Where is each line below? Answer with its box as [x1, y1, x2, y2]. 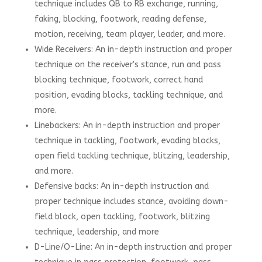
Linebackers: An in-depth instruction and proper [34, 120, 220, 130]
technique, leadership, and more [34, 227, 159, 237]
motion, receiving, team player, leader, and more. [34, 29, 225, 39]
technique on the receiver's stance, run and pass [34, 60, 221, 70]
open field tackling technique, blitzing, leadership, [34, 151, 230, 161]
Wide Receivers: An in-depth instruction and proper [34, 44, 232, 54]
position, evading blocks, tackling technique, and [34, 90, 223, 100]
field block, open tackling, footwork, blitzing [34, 212, 210, 222]
